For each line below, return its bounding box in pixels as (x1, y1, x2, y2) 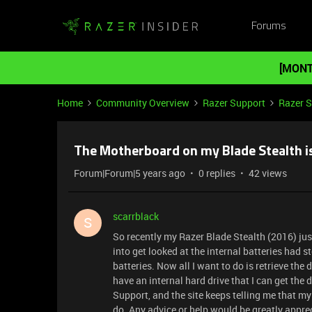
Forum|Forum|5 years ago (74, 166, 185, 180)
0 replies (198, 166, 235, 180)
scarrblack (113, 210, 159, 223)
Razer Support (203, 96, 265, 109)
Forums (251, 20, 286, 32)
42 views (249, 166, 287, 180)
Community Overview (96, 96, 189, 109)
